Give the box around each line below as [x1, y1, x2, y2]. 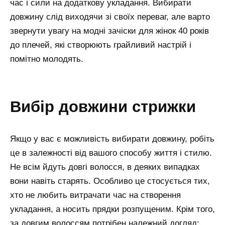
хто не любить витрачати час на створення [10, 190, 181, 200]
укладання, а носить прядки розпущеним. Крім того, [10, 204, 215, 214]
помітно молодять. [10, 54, 83, 64]
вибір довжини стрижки [21, 97, 196, 115]
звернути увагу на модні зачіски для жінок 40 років [10, 26, 209, 36]
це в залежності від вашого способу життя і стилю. [10, 148, 212, 158]
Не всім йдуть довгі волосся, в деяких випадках [10, 162, 200, 172]
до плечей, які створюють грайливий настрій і [10, 40, 191, 50]
